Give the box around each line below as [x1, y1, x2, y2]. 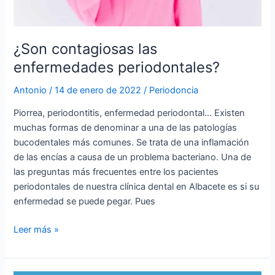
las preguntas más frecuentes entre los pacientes [14, 166, 219, 178]
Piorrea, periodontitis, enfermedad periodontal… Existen [14, 107, 246, 119]
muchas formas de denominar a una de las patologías [14, 122, 238, 134]
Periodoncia [149, 84, 199, 96]
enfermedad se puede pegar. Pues [14, 196, 156, 207]
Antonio [14, 84, 50, 96]
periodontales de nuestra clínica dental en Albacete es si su [14, 181, 260, 193]
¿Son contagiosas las [14, 39, 158, 58]
